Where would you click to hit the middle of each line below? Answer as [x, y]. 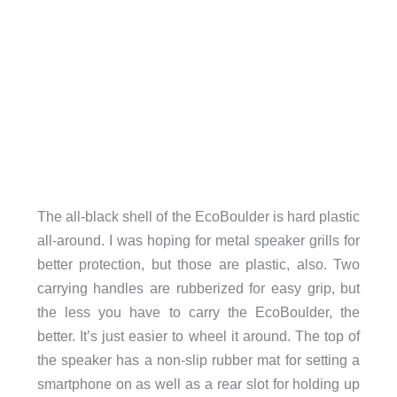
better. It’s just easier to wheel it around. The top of [198, 336]
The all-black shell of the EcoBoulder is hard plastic [198, 217]
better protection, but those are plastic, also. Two [198, 265]
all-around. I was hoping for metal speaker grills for [198, 241]
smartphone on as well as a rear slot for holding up [198, 384]
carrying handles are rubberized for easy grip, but [198, 288]
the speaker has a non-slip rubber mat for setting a [198, 360]
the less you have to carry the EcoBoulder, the [198, 312]
